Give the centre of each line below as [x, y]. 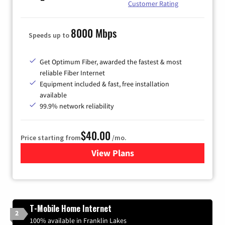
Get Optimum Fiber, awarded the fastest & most [111, 62]
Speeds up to [50, 35]
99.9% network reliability [77, 106]
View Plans [113, 153]
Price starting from [51, 138]
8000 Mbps [94, 33]
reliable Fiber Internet [72, 73]
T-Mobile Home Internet [71, 209]
